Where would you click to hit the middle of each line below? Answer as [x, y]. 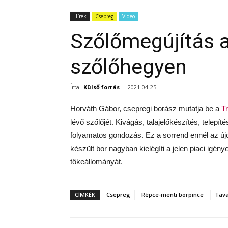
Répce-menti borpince [173, 194]
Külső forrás [102, 87]
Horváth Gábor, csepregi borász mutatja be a [146, 108]
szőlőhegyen [129, 66]
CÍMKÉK [85, 194]
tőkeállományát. [96, 161]
